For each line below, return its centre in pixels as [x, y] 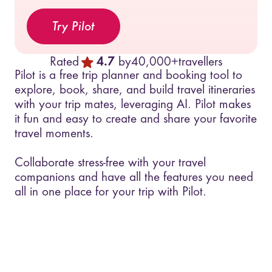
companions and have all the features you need [134, 177]
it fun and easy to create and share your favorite [135, 119]
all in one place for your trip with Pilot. [110, 192]
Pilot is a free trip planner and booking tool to [128, 75]
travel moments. [54, 134]
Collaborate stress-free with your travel [110, 163]
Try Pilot [74, 27]
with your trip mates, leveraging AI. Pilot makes [132, 104]
